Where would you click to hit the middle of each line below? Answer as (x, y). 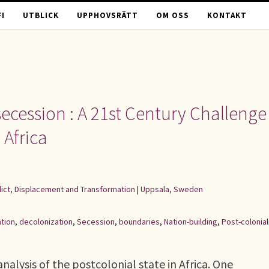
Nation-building (191, 222)
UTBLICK (41, 15)
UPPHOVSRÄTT (107, 15)
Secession (96, 222)
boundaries (139, 222)
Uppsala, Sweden (172, 189)
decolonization (46, 222)
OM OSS (173, 15)
